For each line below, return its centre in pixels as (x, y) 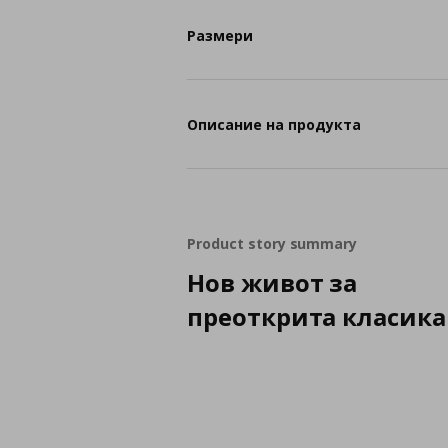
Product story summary (272, 243)
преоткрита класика (316, 316)
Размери (220, 35)
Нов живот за (272, 282)
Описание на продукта (274, 124)
